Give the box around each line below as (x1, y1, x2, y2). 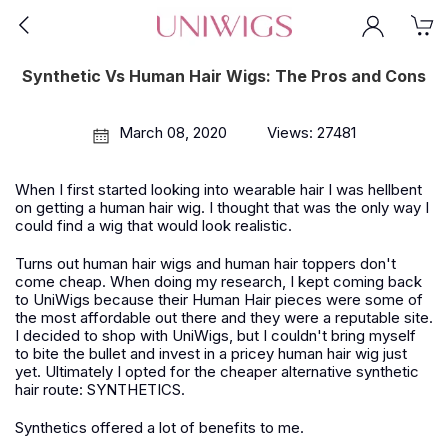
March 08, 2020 (118, 123, 227, 142)
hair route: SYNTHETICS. (15, 380, 185, 399)
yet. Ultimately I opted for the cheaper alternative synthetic (15, 362, 419, 381)
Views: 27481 (266, 123, 356, 142)
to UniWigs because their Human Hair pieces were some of (15, 290, 423, 309)
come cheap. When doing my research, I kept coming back (15, 272, 422, 291)
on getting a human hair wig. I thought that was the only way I (15, 198, 429, 217)
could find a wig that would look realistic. (15, 216, 292, 235)
